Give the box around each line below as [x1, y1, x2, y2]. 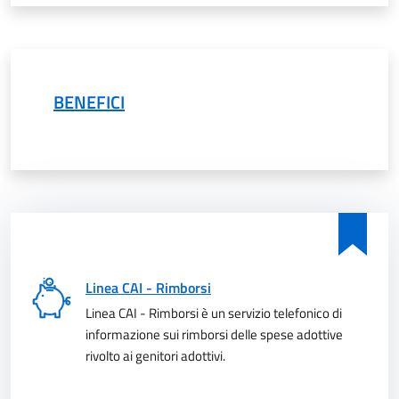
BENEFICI [53, 88, 125, 116]
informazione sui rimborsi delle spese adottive [85, 324, 343, 345]
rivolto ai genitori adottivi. [85, 346, 225, 366]
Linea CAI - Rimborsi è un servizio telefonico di [85, 303, 342, 323]
